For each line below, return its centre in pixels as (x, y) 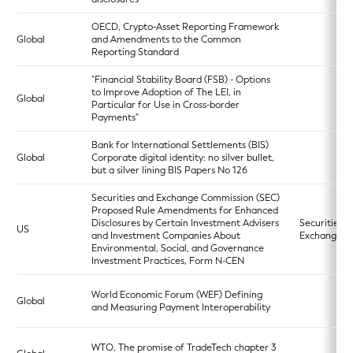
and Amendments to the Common (166, 39)
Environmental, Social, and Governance (178, 248)
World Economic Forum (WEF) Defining (177, 295)
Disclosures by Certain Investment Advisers (185, 223)
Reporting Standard (135, 52)
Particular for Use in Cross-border (165, 105)
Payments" (115, 117)
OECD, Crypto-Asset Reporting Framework (185, 27)
